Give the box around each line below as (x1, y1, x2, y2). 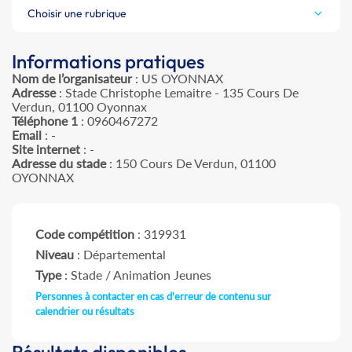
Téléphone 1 (12, 113, 78, 129)
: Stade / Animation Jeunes (61, 267, 211, 283)
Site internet (12, 141, 80, 157)
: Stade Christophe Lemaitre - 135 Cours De (56, 85, 299, 101)
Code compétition (35, 226, 134, 242)
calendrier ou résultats (35, 305, 134, 318)
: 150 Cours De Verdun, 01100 (106, 156, 276, 171)
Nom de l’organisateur (12, 71, 132, 86)
